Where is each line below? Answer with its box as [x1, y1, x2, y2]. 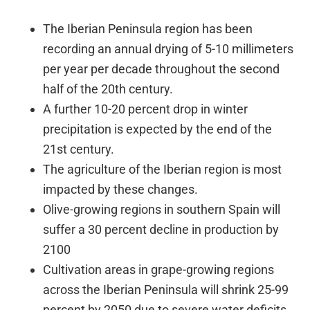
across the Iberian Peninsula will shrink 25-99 [43, 282, 289, 298]
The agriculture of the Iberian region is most [43, 162, 282, 177]
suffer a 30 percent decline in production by [43, 222, 280, 237]
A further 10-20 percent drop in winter [43, 102, 248, 117]
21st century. [43, 142, 115, 157]
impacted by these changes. [43, 182, 199, 197]
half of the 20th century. [43, 82, 174, 97]
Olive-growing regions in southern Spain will [43, 202, 281, 217]
